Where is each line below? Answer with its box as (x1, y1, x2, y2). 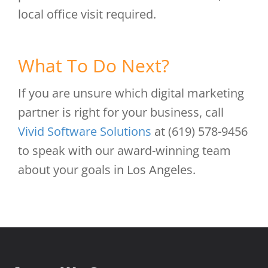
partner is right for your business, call (18, 104, 224, 120)
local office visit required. (18, 6, 156, 22)
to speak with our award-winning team (18, 142, 231, 159)
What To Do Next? (18, 53, 169, 78)
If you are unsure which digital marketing (18, 85, 244, 101)
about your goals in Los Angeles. (18, 162, 196, 178)
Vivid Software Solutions (18, 123, 151, 139)
